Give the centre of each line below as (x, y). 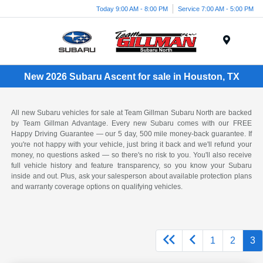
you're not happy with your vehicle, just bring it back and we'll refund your (131, 145)
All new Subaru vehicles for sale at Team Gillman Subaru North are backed (131, 113)
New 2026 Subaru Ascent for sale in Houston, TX (131, 76)
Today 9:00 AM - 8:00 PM (132, 9)
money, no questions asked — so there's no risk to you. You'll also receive (131, 155)
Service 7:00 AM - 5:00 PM (216, 9)
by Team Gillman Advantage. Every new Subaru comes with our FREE (131, 124)
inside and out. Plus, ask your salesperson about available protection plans (131, 176)
